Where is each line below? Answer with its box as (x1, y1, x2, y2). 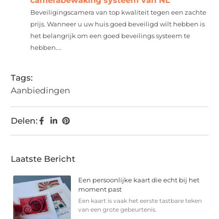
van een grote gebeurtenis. (78, 205, 157, 213)
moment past (78, 185, 122, 193)
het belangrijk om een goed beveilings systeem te (30, 32, 191, 40)
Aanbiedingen (11, 85, 70, 95)
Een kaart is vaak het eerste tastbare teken (78, 197, 202, 204)
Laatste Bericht (11, 153, 76, 164)
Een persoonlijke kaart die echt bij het (78, 175, 200, 184)
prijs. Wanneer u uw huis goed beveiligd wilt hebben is (30, 20, 205, 28)
